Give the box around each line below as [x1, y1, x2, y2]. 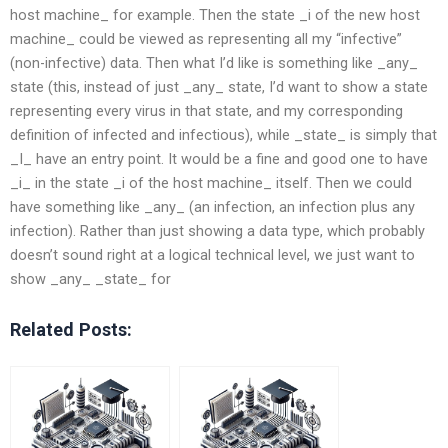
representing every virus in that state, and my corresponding [10, 101, 403, 120]
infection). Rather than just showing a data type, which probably [10, 221, 425, 240]
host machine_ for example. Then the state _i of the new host [10, 5, 420, 24]
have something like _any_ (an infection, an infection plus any [10, 197, 415, 216]
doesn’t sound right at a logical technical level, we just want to [10, 245, 415, 264]
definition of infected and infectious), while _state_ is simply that [10, 125, 437, 144]
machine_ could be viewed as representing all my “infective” [10, 29, 402, 48]
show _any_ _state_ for [10, 269, 171, 288]
